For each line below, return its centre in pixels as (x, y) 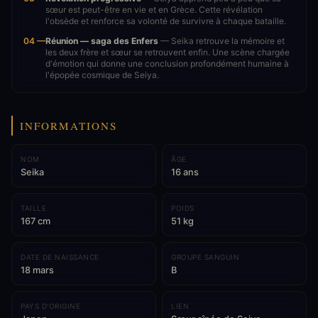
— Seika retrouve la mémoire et (221, 41)
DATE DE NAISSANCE (60, 257)
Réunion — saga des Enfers (102, 41)
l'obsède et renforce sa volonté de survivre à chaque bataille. (166, 21)
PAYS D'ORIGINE (50, 306)
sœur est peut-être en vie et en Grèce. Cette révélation (154, 10)
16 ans (185, 172)
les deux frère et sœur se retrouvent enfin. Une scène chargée (168, 52)
